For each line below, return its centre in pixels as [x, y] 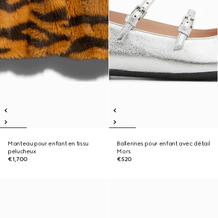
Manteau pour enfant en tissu [48, 144]
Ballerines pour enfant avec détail [163, 144]
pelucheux [22, 151]
